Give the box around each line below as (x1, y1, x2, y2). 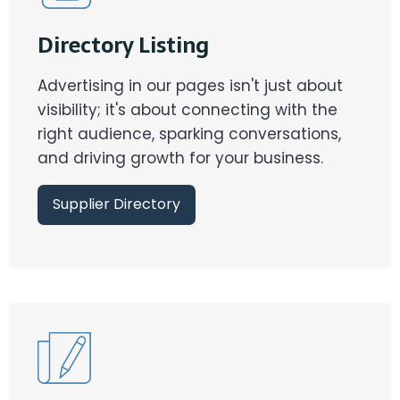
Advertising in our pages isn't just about (37, 74, 343, 96)
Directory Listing (37, 27, 209, 62)
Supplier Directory (53, 194, 180, 215)
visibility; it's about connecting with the (37, 98, 337, 121)
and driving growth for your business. (37, 146, 323, 169)
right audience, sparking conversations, (37, 122, 341, 145)
